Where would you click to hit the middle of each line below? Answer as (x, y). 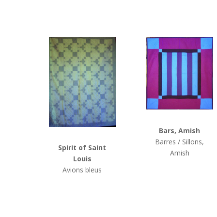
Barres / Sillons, (180, 141)
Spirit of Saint (82, 148)
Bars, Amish (180, 130)
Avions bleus (82, 170)
